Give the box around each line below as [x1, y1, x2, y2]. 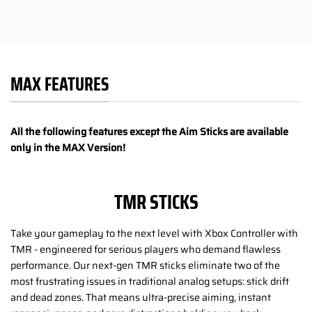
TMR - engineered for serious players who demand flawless [10, 241, 281, 257]
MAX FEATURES [10, 70, 109, 98]
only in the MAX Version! [10, 139, 125, 155]
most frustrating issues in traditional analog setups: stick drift [10, 273, 289, 289]
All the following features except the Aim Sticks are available [10, 123, 288, 139]
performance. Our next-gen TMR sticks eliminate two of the [10, 257, 280, 273]
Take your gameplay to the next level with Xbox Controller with [10, 225, 298, 241]
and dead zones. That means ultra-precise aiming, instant [10, 289, 271, 305]
